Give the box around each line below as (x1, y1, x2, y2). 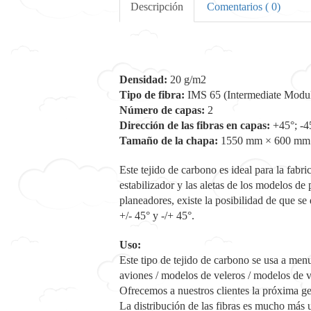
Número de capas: (119, 104, 205, 116)
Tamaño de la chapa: (119, 135, 218, 146)
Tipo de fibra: (119, 89, 185, 101)
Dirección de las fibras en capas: (119, 119, 273, 131)
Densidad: (119, 74, 167, 85)
